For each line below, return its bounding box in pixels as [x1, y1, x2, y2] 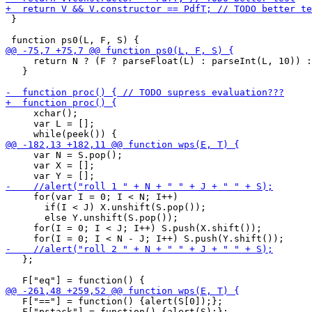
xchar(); [6, 108, 78, 118]
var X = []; [6, 160, 95, 171]
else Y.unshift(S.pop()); [6, 212, 178, 223]
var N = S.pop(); [6, 150, 123, 160]
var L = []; [6, 118, 95, 129]
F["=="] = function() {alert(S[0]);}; [6, 296, 223, 306]
